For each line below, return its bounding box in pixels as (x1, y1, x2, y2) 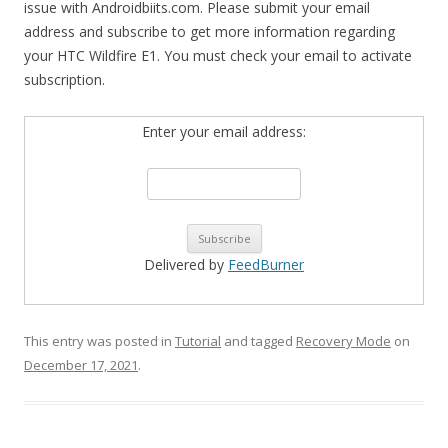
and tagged (221, 332, 296, 350)
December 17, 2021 (24, 356, 138, 374)
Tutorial (175, 332, 221, 350)
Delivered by (144, 255, 228, 274)
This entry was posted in (24, 332, 175, 350)
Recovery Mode (296, 332, 391, 350)
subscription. (24, 70, 105, 89)
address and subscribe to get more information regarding (24, 22, 395, 41)
